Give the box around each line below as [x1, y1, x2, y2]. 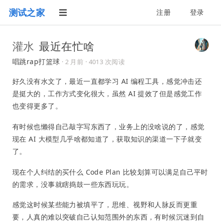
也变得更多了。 [12, 101, 62, 110]
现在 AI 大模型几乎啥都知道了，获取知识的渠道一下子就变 [12, 134, 202, 144]
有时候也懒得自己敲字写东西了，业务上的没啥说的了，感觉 [12, 121, 205, 131]
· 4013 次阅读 [85, 57, 125, 66]
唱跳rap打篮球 [12, 57, 60, 66]
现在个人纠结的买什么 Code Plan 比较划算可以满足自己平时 [12, 167, 208, 177]
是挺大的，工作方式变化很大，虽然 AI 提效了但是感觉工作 [12, 89, 202, 98]
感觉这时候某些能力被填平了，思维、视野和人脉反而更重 [12, 200, 197, 210]
